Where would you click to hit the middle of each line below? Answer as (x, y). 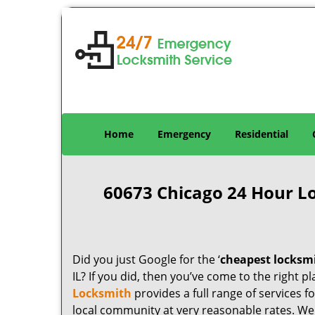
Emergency (184, 134)
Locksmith (102, 293)
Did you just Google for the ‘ (146, 259)
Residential (262, 134)
